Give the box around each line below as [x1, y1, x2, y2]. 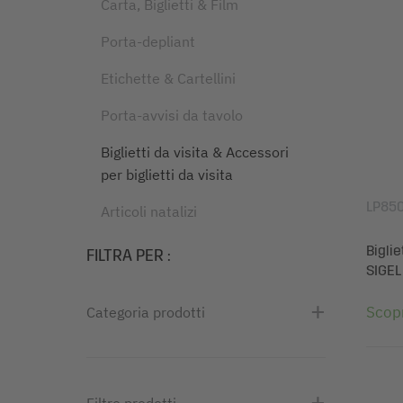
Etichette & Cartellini [101, 69, 236, 87]
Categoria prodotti [86, 303, 205, 321]
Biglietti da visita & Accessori [101, 143, 289, 161]
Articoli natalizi [101, 202, 197, 220]
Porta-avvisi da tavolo [101, 106, 243, 124]
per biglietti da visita [101, 166, 233, 184]
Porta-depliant [101, 32, 195, 50]
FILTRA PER [86, 246, 167, 265]
